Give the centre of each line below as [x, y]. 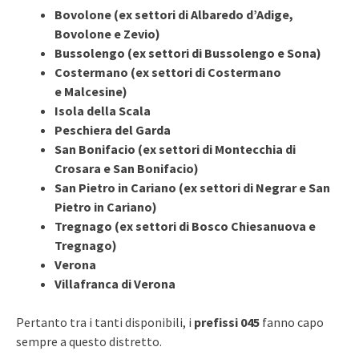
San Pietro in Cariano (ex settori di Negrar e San [192, 187]
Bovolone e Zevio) [107, 33]
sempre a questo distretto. [89, 341]
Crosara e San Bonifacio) [127, 168]
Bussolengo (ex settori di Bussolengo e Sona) [188, 52]
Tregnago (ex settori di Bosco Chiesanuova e [185, 226]
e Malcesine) [91, 91]
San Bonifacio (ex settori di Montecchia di [175, 149]
